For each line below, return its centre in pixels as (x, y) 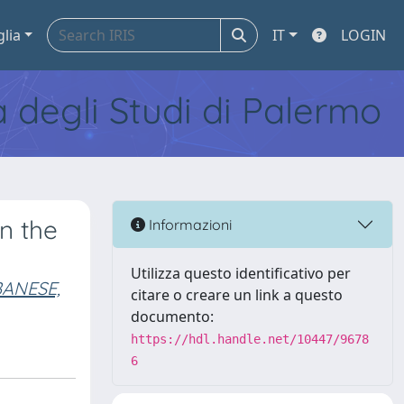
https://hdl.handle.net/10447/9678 (250, 339)
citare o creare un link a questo (237, 295)
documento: (172, 317)
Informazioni (188, 224)
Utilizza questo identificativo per (241, 273)
